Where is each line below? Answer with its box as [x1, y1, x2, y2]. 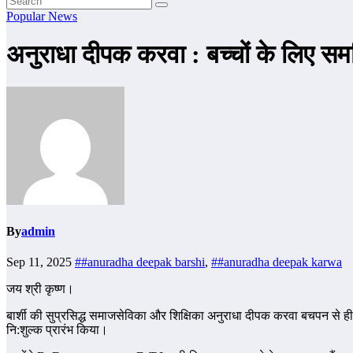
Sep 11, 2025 [6, 255, 75, 269]
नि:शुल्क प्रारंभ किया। [6, 323, 108, 337]
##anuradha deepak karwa [211, 255, 342, 269]
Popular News [6, 9, 77, 23]
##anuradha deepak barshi [75, 255, 205, 269]
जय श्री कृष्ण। [6, 282, 74, 296]
